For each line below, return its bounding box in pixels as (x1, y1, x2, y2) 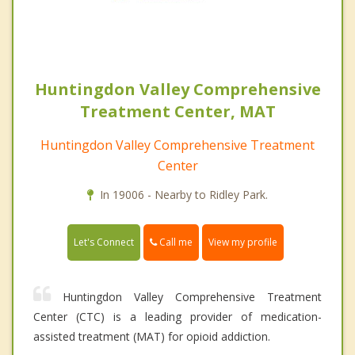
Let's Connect (74, 235, 134, 249)
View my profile (208, 235, 277, 249)
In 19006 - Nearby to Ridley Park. (100, 186, 268, 202)
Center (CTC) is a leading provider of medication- (33, 308, 322, 324)
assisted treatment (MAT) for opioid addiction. (33, 328, 270, 344)
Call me (157, 235, 193, 249)
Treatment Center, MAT (79, 100, 276, 122)
